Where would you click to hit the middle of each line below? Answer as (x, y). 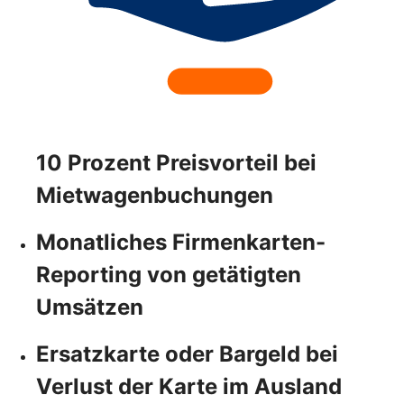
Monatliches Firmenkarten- (181, 242)
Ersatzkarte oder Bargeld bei (187, 353)
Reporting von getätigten (169, 274)
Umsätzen (90, 307)
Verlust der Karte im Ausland (189, 386)
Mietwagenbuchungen (155, 195)
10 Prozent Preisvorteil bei (176, 162)
